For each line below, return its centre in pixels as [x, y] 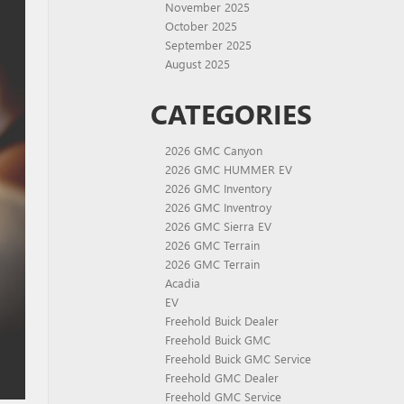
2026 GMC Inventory [218, 188]
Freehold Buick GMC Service [238, 358]
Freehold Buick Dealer [222, 321]
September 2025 [208, 45]
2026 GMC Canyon [214, 150]
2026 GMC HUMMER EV [229, 169]
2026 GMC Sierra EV [218, 226]
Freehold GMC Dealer [222, 377]
